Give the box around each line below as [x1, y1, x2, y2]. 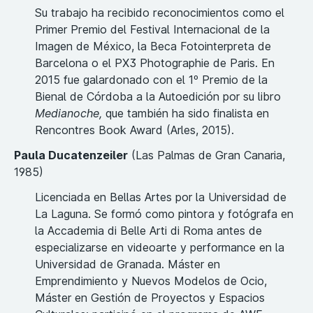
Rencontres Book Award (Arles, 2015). [35, 123, 234, 138]
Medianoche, [35, 106, 105, 121]
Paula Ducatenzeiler [14, 148, 128, 163]
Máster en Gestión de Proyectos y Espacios [35, 291, 265, 305]
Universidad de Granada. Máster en [35, 257, 220, 272]
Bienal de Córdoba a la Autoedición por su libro [35, 89, 281, 104]
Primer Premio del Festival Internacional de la [35, 22, 270, 37]
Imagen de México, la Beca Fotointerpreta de [35, 39, 271, 54]
